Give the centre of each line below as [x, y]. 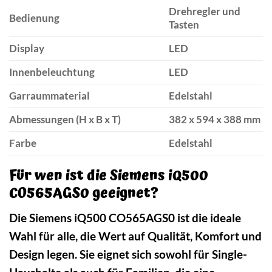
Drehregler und [204, 11]
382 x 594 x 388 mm [214, 119]
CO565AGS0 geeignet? [84, 193]
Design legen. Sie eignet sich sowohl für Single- [128, 254]
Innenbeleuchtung [52, 72]
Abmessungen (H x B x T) [65, 119]
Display [27, 48]
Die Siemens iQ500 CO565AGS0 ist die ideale [125, 218]
